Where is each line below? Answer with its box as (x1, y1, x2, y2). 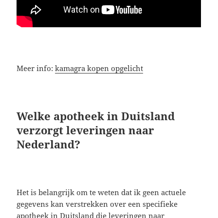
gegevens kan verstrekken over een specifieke (17, 199, 178, 209)
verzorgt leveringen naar (17, 123, 155, 138)
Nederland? (17, 137, 81, 152)
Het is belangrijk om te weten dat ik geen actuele (17, 187, 186, 198)
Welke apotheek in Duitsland (17, 109, 175, 124)
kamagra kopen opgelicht (55, 63, 144, 73)
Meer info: (17, 63, 55, 73)
